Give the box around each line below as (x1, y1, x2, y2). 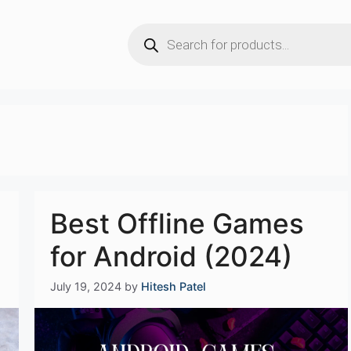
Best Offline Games (50, 207, 304, 240)
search (127, 34, 169, 50)
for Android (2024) (50, 240, 292, 273)
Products (127, 21, 183, 37)
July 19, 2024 (50, 280, 121, 294)
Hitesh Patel (141, 280, 206, 294)
